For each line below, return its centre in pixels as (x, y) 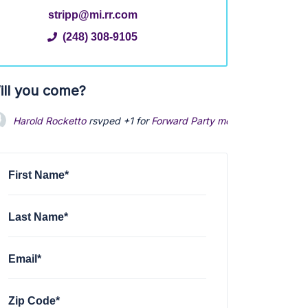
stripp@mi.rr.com (92, 14)
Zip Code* (34, 300)
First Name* (39, 174)
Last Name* (38, 216)
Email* (25, 258)
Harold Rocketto (50, 120)
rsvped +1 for (119, 120)
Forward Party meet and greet (219, 120)
